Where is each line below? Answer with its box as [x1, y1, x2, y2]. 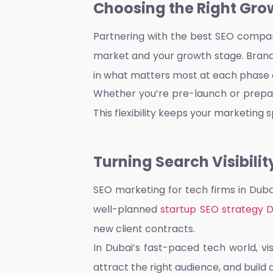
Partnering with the [93, 29, 191, 43]
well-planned [93, 202, 161, 217]
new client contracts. [93, 222, 195, 236]
